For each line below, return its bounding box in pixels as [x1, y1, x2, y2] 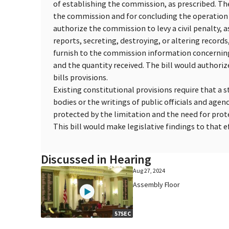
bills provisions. [53, 72, 108, 82]
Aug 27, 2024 [132, 166, 165, 174]
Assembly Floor [132, 179, 180, 189]
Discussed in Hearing [41, 151, 151, 167]
